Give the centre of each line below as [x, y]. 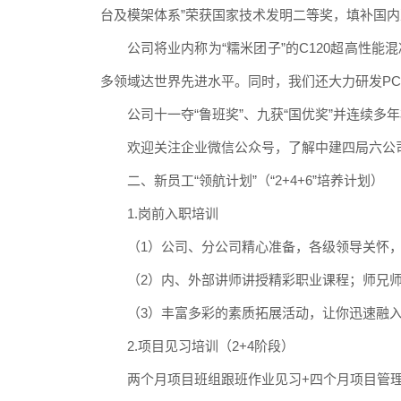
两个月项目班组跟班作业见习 [214, 379]
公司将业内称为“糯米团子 [204, 47]
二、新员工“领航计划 [189, 180]
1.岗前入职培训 [172, 213]
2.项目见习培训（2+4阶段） [210, 346]
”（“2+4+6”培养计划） [318, 180]
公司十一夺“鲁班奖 [183, 114]
